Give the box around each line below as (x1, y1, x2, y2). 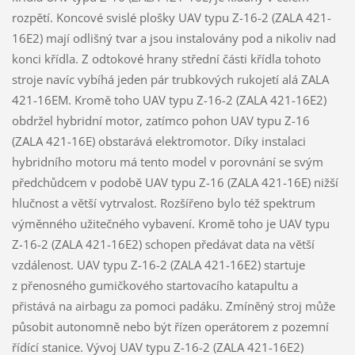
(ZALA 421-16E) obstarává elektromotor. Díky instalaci (11, 133, 306, 150)
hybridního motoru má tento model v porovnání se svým (11, 154, 323, 170)
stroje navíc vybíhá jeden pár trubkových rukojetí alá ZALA (11, 71, 329, 88)
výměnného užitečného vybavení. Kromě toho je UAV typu (11, 216, 330, 232)
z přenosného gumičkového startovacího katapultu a (11, 277, 298, 294)
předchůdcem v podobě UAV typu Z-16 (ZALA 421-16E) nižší (11, 174, 338, 191)
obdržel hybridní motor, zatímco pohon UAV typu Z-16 (11, 113, 310, 129)
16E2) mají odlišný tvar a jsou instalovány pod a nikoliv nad (11, 30, 336, 47)
